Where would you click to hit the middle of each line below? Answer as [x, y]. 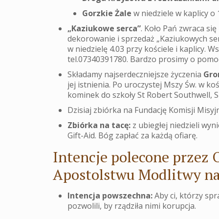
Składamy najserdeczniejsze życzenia [136, 75]
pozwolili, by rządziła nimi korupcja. [132, 206]
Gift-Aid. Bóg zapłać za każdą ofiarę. [133, 136]
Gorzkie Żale [107, 13]
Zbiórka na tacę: [99, 125]
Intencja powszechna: [110, 196]
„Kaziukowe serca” [104, 29]
